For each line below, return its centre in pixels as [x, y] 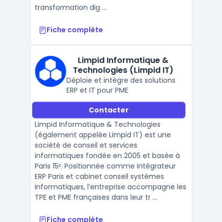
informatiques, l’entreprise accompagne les [110, 187]
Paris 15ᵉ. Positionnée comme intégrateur [105, 166]
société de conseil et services [86, 145]
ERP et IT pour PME [97, 90]
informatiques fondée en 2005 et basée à [107, 156]
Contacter [109, 110]
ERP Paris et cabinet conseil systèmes [99, 176]
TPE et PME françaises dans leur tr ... [96, 197]
